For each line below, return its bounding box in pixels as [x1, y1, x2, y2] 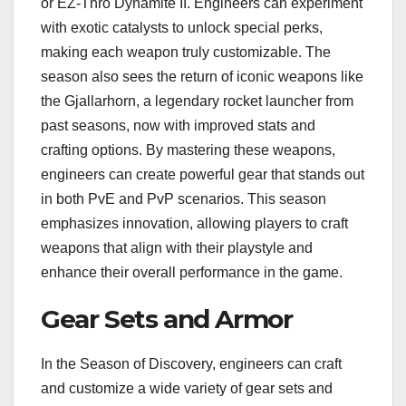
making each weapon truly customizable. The [41, 44, 331, 61]
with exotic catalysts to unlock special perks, [41, 20, 323, 36]
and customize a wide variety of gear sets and [41, 381, 333, 397]
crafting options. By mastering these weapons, [41, 142, 335, 159]
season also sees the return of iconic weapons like [41, 69, 363, 85]
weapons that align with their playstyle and [41, 240, 313, 256]
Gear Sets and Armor [41, 304, 293, 335]
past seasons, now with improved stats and [41, 118, 315, 134]
